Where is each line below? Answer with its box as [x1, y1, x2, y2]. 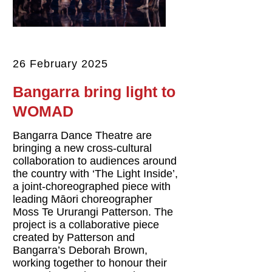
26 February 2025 [13, 57, 108, 70]
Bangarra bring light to [13, 83, 176, 100]
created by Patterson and [13, 231, 135, 243]
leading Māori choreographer [13, 192, 153, 205]
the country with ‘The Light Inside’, [13, 167, 178, 180]
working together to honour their [13, 256, 168, 269]
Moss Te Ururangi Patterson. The [13, 205, 174, 218]
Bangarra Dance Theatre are [13, 129, 152, 141]
